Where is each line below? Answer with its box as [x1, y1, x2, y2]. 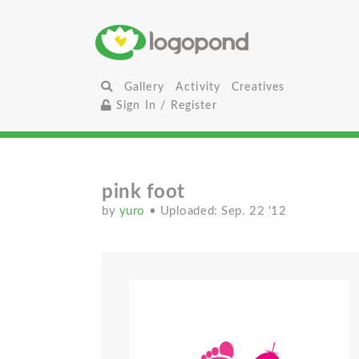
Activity [175, 81, 221, 93]
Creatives [232, 81, 285, 93]
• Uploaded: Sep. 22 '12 [148, 205, 287, 217]
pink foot [102, 183, 186, 202]
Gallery [123, 81, 164, 93]
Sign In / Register [111, 99, 217, 111]
